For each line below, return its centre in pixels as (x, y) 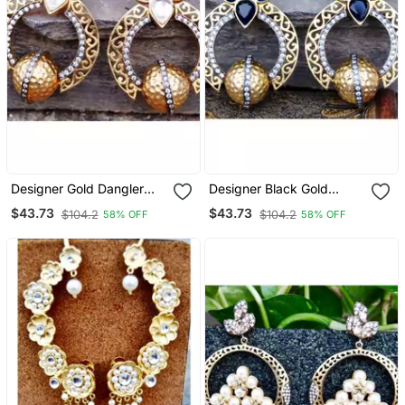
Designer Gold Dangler (77, 188)
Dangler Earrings (258, 203)
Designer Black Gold (269, 188)
